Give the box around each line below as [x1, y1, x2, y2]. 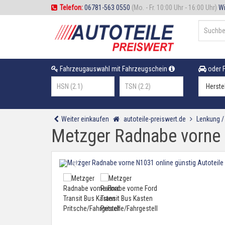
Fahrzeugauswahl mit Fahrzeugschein [58, 65, 169, 73]
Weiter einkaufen [61, 115, 109, 123]
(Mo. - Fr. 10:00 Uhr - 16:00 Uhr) [130, 4, 218, 12]
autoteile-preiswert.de [124, 115, 186, 123]
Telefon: [60, 4, 83, 12]
